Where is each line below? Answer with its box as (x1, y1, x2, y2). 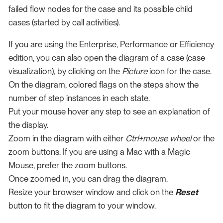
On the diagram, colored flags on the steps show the (8, 80, 199, 90)
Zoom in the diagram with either (8, 133, 125, 144)
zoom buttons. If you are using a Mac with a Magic (8, 147, 190, 157)
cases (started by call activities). (8, 17, 120, 28)
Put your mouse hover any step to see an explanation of (8, 107, 210, 117)
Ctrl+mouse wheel (125, 133, 191, 144)
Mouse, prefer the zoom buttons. (8, 160, 127, 171)
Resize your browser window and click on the (8, 187, 175, 198)
